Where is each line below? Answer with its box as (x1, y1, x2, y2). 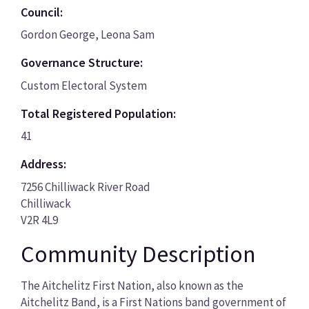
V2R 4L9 (20, 212, 58, 228)
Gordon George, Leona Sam (20, 27, 154, 43)
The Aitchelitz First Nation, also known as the (20, 278, 243, 294)
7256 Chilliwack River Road (20, 179, 150, 195)
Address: (20, 156, 66, 172)
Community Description (20, 239, 256, 268)
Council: (20, 3, 63, 20)
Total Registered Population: (20, 105, 176, 121)
